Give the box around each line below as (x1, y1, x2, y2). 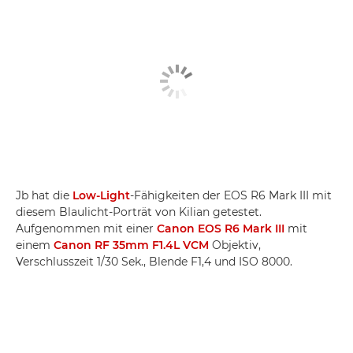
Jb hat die (16, 188, 72, 203)
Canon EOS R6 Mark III (157, 221, 284, 236)
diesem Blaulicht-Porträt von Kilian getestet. (16, 204, 262, 219)
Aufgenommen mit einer (16, 221, 157, 236)
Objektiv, (209, 237, 261, 252)
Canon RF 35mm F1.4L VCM (54, 237, 209, 252)
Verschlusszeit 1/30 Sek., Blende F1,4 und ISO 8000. (16, 254, 292, 269)
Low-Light (72, 188, 130, 203)
